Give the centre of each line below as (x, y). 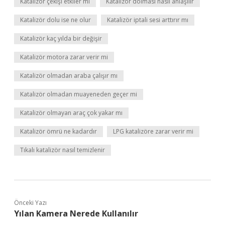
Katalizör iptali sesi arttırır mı (148, 20)
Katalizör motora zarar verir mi (64, 57)
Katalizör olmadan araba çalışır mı (69, 76)
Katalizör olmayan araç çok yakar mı (71, 113)
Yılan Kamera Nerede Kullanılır (76, 213)
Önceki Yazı (30, 203)
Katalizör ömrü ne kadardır (59, 131)
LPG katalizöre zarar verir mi (153, 131)
